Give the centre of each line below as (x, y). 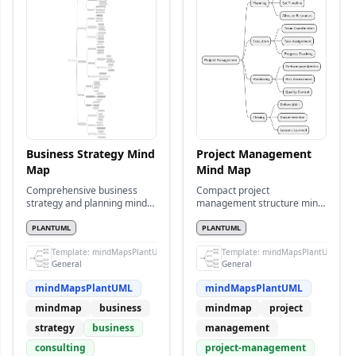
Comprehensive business (82, 190)
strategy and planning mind (87, 203)
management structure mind (260, 203)
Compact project (233, 190)
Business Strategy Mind (91, 154)
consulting (60, 348)
